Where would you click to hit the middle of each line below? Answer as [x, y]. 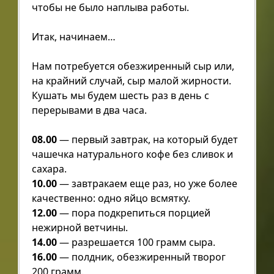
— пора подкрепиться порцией [133, 213]
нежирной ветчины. [80, 227]
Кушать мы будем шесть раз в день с [120, 95]
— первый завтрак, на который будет [147, 139]
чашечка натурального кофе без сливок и [132, 154]
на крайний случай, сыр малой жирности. [131, 80]
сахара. [49, 168]
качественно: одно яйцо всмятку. [111, 198]
